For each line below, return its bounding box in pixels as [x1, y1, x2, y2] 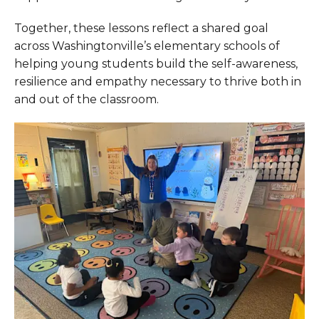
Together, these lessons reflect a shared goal [14, 21, 268, 35]
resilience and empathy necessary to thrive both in [14, 75, 301, 88]
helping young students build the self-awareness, [14, 57, 298, 70]
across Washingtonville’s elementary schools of [14, 39, 280, 53]
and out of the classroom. [14, 93, 159, 106]
